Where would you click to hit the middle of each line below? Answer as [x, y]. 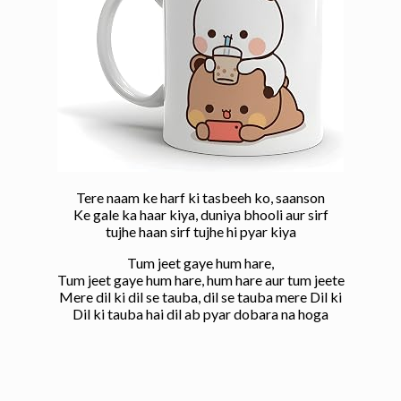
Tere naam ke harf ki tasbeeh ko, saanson [200, 198]
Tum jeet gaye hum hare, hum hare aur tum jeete [200, 280]
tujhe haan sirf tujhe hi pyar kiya [200, 232]
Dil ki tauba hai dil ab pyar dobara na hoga [200, 314]
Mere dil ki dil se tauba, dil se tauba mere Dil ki [200, 297]
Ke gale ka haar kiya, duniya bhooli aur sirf [200, 215]
